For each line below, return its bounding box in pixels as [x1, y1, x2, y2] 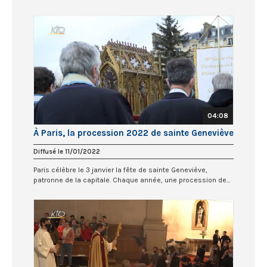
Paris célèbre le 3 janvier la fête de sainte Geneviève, [33, 165, 207, 174]
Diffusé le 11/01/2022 [33, 147, 100, 156]
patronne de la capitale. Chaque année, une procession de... [33, 175, 230, 184]
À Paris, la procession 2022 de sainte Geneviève [33, 127, 234, 138]
